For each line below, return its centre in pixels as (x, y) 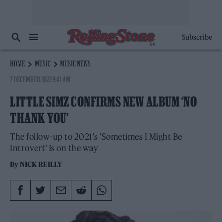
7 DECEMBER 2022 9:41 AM (40, 79)
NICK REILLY (41, 165)
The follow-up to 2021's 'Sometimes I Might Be (96, 137)
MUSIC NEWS (76, 63)
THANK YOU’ (39, 118)
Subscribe (197, 37)
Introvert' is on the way (54, 148)
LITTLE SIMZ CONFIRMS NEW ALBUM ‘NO (103, 102)
